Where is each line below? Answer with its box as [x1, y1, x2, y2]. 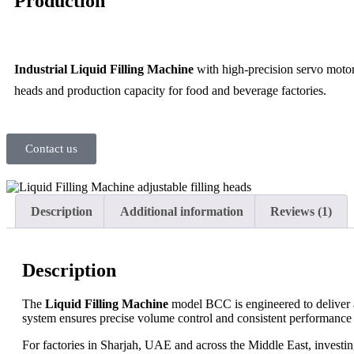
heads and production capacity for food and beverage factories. [14, 83, 326, 97]
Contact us [25, 141, 77, 155]
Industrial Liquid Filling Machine [14, 62, 194, 76]
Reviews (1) [269, 204, 332, 218]
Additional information [119, 204, 243, 218]
